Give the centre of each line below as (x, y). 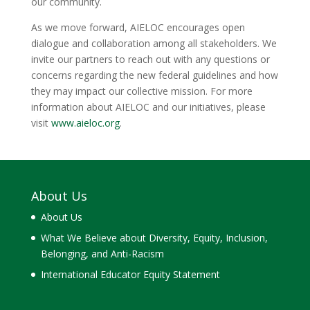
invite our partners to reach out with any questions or (150, 59)
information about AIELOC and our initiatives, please (148, 107)
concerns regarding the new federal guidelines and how (154, 75)
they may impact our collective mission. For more (142, 91)
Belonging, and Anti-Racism (102, 254)
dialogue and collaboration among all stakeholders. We (154, 43)
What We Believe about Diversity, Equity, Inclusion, (154, 238)
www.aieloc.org (85, 123)
